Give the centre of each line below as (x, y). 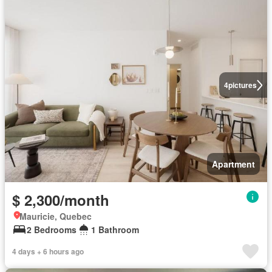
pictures (242, 85)
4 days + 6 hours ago (48, 252)
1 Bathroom (115, 230)
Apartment (233, 164)
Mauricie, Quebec (56, 216)
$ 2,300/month (61, 200)
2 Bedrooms (52, 230)
